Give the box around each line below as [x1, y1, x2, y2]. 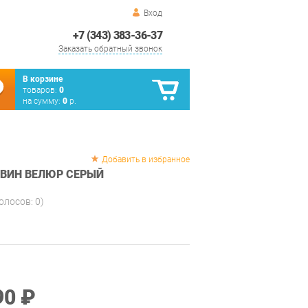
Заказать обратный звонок [58, 44, 162, 54]
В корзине [23, 74, 63, 84]
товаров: [23, 85, 59, 95]
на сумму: [23, 96, 63, 106]
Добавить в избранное [102, 155, 190, 164]
